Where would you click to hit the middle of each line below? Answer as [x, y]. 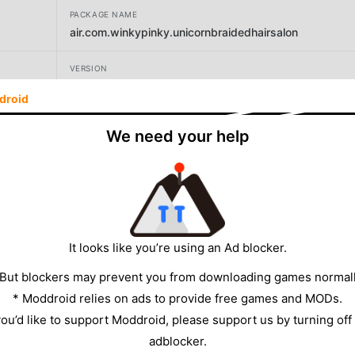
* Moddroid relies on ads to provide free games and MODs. [177, 298]
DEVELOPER [94, 122]
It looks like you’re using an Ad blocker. [177, 247]
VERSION [88, 68]
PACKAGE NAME [103, 14]
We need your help [177, 136]
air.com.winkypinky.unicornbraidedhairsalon [183, 32]
